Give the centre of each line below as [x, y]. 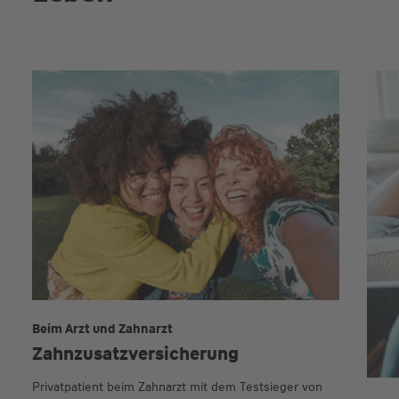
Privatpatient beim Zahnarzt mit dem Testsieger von [177, 387]
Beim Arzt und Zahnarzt [102, 329]
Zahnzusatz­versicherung [135, 354]
